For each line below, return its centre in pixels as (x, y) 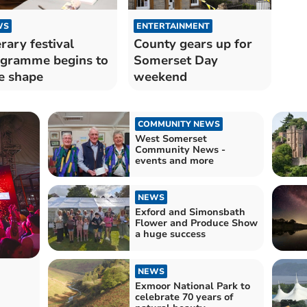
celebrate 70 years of (184, 297)
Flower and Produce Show (196, 223)
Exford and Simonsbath (190, 212)
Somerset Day (175, 60)
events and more (174, 160)
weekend (160, 76)
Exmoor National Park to (192, 286)
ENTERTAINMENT (173, 26)
